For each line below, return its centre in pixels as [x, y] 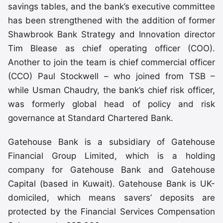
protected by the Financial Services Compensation [111, 212]
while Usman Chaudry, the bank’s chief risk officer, [111, 90]
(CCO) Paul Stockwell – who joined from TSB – [111, 76]
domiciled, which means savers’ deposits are [111, 198]
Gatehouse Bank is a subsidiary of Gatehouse [111, 142]
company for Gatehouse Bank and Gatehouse [111, 170]
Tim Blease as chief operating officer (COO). [111, 49]
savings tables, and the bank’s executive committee [111, 7]
